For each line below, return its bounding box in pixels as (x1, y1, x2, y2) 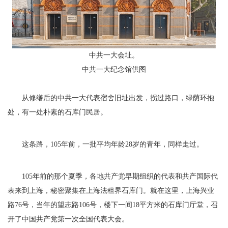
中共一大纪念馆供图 (82, 66, 146, 73)
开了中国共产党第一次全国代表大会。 (8, 215, 129, 223)
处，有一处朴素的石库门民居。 (8, 108, 107, 116)
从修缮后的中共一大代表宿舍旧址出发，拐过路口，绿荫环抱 (8, 94, 214, 102)
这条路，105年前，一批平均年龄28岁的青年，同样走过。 (8, 140, 204, 148)
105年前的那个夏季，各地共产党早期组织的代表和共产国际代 (8, 173, 218, 180)
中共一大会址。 (89, 51, 139, 59)
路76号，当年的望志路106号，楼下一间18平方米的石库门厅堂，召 (8, 201, 218, 209)
